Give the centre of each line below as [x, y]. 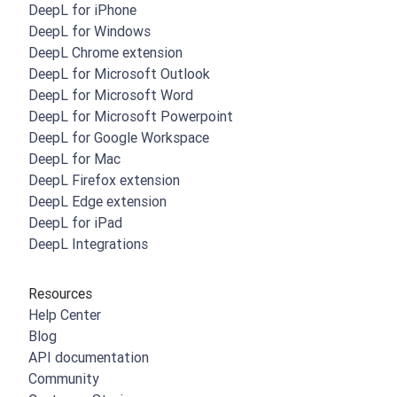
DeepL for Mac [74, 159]
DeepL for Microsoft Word [111, 95]
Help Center [65, 315]
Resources [60, 294]
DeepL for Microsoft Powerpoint [131, 117]
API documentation [89, 358]
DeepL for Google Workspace [119, 138]
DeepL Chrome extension [105, 53]
